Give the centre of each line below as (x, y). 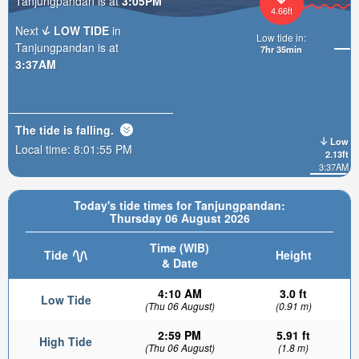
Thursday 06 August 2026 (179, 218)
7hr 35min (281, 49)
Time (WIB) (179, 248)
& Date (179, 263)
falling (93, 130)
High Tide (66, 341)
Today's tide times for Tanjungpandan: (179, 205)
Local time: (44, 149)
